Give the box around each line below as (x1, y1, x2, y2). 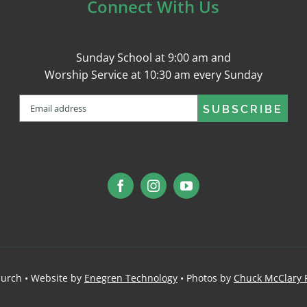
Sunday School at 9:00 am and (75, 50, 231, 66)
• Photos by (177, 271, 234, 285)
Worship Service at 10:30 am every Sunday (44, 67, 262, 83)
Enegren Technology (84, 271, 177, 285)
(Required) (46, 95, 101, 110)
